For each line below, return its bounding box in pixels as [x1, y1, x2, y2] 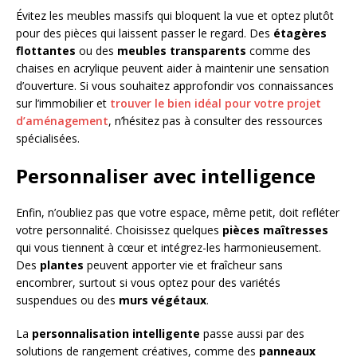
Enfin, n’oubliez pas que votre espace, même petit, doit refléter [16, 204, 339, 220]
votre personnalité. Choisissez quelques [16, 222, 222, 237]
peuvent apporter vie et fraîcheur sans [84, 257, 283, 273]
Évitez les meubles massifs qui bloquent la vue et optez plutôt [16, 7, 334, 23]
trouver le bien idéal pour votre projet [110, 95, 321, 111]
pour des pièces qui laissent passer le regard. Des [16, 25, 273, 41]
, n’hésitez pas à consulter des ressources [108, 112, 323, 128]
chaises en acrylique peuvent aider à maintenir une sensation [16, 60, 329, 76]
